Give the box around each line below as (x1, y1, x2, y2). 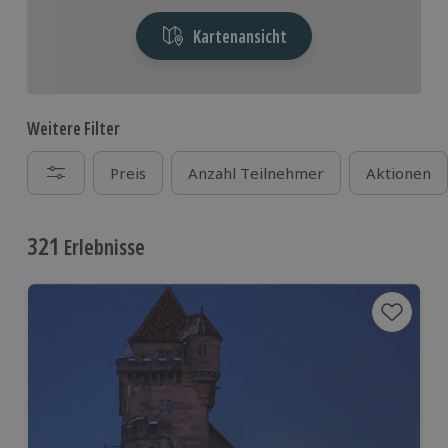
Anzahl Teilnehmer (188, 163, 324, 183)
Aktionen (366, 163, 431, 183)
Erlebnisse (60, 233, 145, 261)
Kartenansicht (192, 24, 287, 48)
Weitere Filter (27, 117, 120, 140)
